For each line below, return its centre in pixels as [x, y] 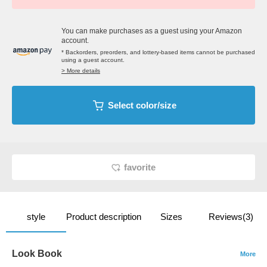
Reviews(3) [231, 217]
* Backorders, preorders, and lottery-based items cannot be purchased [158, 52]
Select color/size [142, 105]
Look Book [37, 254]
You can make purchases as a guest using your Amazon [152, 31]
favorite [140, 167]
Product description [103, 217]
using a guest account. [93, 60]
